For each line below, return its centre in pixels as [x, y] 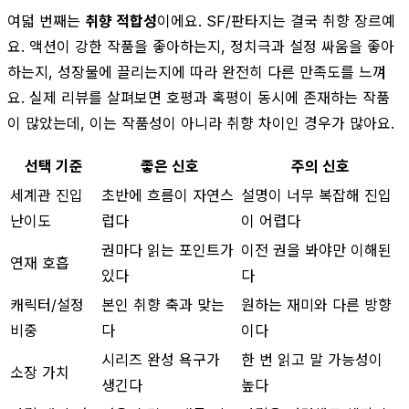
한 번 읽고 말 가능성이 [312, 359]
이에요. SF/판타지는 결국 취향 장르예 [276, 21]
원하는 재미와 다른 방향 [316, 304]
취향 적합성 [121, 21]
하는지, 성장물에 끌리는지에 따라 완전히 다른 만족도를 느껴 [197, 72]
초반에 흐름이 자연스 [168, 195]
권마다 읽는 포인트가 [168, 250]
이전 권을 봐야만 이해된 [316, 250]
